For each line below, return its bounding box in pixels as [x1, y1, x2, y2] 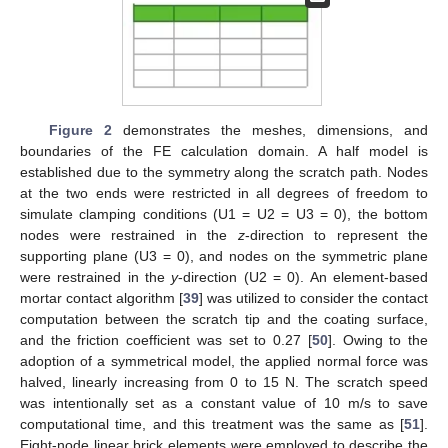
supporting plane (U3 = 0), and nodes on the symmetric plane [20, 248, 428, 265]
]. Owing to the [327, 332, 429, 349]
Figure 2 [48, 122, 112, 139]
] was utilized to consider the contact [199, 290, 428, 307]
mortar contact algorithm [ [20, 290, 183, 307]
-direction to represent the [244, 227, 428, 244]
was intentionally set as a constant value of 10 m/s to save [20, 395, 428, 412]
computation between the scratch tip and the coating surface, [20, 311, 428, 328]
